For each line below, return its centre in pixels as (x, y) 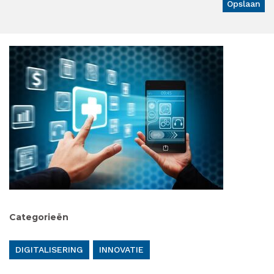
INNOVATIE (121, 250)
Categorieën (39, 217)
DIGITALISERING (49, 250)
